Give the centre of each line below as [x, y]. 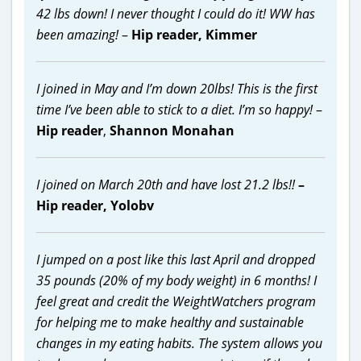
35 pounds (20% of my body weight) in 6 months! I [176, 280]
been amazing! [77, 34]
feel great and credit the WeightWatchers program [176, 301]
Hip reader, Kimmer [193, 34]
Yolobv [132, 205]
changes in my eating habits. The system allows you [179, 343]
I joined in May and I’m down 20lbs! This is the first [177, 88]
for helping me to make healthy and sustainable [170, 322]
